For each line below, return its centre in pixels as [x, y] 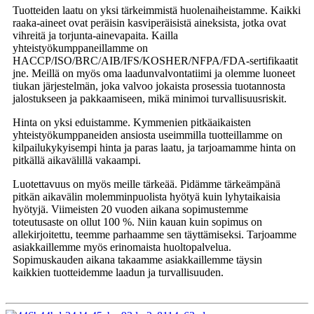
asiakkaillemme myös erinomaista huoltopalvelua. [122, 247]
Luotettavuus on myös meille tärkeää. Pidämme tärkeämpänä [146, 184]
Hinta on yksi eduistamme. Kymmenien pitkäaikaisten [132, 122]
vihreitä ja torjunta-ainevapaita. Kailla [95, 35]
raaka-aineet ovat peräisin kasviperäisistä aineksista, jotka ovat [149, 22]
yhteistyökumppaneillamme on [80, 48]
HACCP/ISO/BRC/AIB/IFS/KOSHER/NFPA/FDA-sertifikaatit [155, 60]
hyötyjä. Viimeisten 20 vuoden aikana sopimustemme [130, 209]
